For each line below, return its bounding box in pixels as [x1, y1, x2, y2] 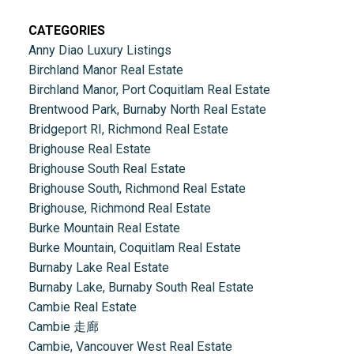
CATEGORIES [28, 23, 105, 39]
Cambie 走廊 [28, 319, 99, 335]
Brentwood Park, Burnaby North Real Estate [28, 102, 266, 118]
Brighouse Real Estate [28, 141, 151, 157]
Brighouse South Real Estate [28, 161, 186, 177]
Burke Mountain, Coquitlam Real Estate [28, 240, 241, 256]
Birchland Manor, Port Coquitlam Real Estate [28, 82, 270, 98]
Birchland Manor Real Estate [28, 62, 183, 78]
